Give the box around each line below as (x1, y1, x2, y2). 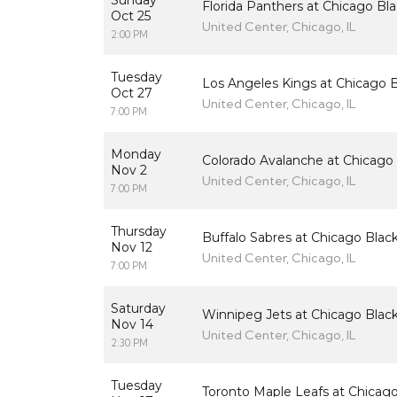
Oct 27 (111, 85, 152, 102)
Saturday (111, 300, 166, 317)
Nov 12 (111, 239, 152, 256)
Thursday (111, 223, 167, 240)
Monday (111, 146, 161, 163)
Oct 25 (111, 8, 151, 25)
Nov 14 (111, 316, 153, 333)
